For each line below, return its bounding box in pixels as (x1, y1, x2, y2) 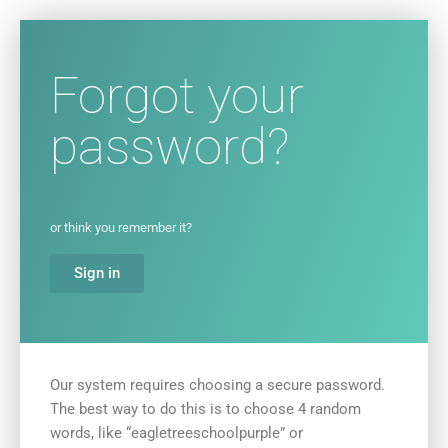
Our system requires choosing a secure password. (50, 376, 385, 394)
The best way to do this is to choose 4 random (50, 400, 361, 418)
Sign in (74, 264, 120, 282)
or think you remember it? (50, 220, 192, 235)
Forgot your (50, 66, 304, 125)
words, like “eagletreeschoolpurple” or (50, 424, 303, 442)
